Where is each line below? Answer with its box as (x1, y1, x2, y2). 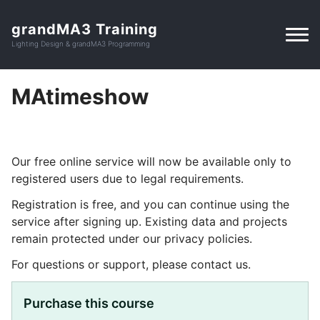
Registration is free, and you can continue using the (11, 196, 289, 211)
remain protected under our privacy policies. (11, 231, 252, 246)
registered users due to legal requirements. (11, 171, 244, 186)
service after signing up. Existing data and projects (11, 214, 287, 229)
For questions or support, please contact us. (11, 256, 251, 271)
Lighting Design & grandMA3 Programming (11, 39, 150, 48)
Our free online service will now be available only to (11, 154, 291, 169)
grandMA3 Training (11, 20, 158, 38)
